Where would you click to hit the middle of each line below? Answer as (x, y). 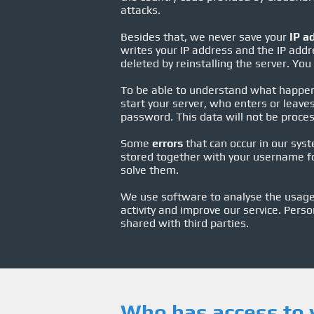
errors (168, 143)
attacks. (141, 10)
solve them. (150, 170)
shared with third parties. (185, 223)
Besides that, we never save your (205, 37)
